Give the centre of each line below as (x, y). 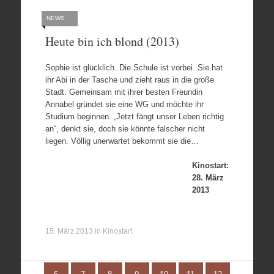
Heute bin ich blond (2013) (112, 41)
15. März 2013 (69, 231)
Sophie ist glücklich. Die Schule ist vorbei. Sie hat (134, 68)
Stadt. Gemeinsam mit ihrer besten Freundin (124, 92)
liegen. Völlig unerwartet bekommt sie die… (122, 141)
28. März (208, 177)
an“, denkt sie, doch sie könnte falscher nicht (125, 129)
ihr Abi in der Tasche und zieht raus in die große (129, 80)
